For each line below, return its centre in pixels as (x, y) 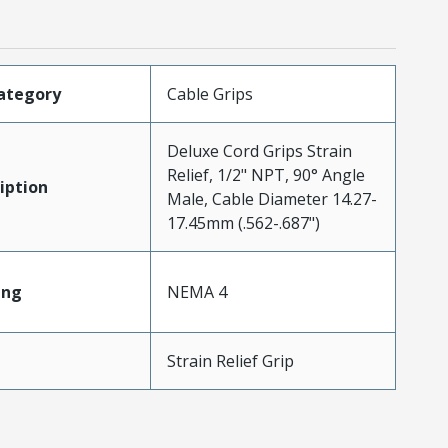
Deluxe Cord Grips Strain (259, 150)
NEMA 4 (196, 291)
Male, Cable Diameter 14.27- (271, 198)
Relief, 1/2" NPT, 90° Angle (265, 174)
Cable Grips (209, 93)
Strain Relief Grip (230, 360)
